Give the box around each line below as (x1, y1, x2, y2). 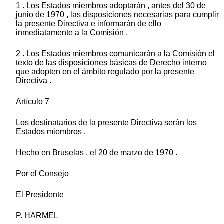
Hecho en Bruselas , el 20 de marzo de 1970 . (16, 148, 177, 157)
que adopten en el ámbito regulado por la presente (16, 67, 194, 76)
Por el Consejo (16, 169, 69, 178)
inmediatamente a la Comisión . (16, 28, 128, 37)
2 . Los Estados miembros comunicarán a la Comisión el (16, 49, 215, 58)
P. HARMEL (16, 211, 58, 220)
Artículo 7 (16, 97, 49, 106)
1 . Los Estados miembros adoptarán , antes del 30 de (16, 1, 206, 10)
